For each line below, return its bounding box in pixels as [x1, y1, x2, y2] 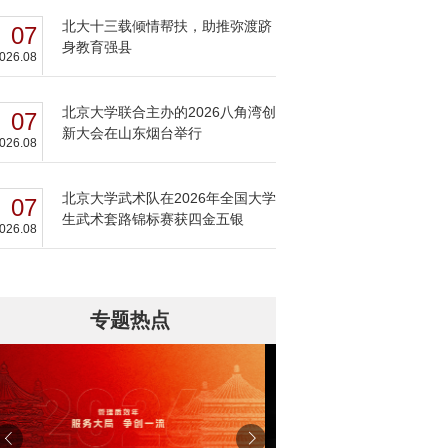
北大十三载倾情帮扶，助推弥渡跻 [62, 18, 272, 34]
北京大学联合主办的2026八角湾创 [62, 104, 276, 120]
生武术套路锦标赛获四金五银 [62, 211, 244, 227]
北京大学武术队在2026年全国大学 [62, 190, 276, 206]
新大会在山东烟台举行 [62, 125, 202, 141]
